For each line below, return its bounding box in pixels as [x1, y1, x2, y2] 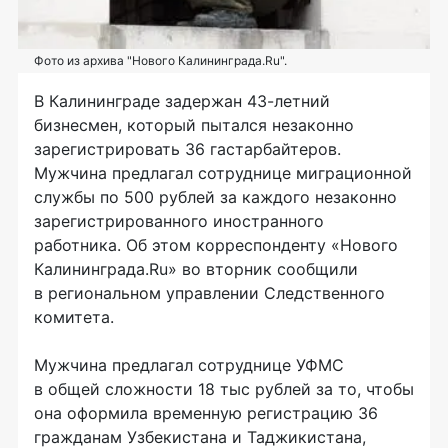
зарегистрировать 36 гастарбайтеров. [34, 139, 341, 160]
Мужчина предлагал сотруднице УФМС [34, 355, 344, 376]
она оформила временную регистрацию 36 [34, 403, 378, 424]
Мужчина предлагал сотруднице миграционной [34, 163, 412, 184]
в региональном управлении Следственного [34, 283, 385, 304]
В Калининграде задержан [34, 91, 247, 112]
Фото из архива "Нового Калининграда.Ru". [34, 53, 287, 69]
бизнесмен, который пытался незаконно [34, 115, 354, 136]
